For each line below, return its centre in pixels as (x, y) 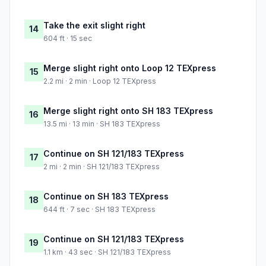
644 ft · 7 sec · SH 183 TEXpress (99, 210)
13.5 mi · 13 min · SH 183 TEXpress (102, 124)
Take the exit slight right (94, 26)
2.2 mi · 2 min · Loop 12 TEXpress (100, 81)
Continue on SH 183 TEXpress (106, 197)
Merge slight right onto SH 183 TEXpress (128, 111)
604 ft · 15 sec (68, 39)
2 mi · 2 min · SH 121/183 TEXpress (102, 167)
